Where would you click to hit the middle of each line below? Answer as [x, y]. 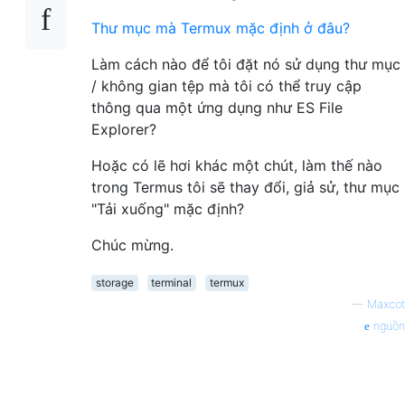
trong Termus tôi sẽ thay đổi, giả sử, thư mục [245, 187]
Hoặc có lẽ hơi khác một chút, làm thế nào [237, 165]
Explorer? [124, 129]
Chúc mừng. [132, 245]
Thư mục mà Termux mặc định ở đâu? [221, 28]
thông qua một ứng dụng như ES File [217, 107]
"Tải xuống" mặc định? [168, 208]
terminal [172, 282]
